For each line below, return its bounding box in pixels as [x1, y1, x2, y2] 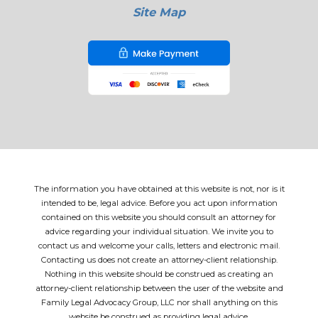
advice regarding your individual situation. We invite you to [45, 226, 273, 236]
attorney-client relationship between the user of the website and [35, 283, 283, 293]
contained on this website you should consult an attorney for [42, 212, 276, 222]
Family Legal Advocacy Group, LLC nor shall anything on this [40, 297, 278, 307]
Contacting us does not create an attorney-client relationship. [40, 254, 278, 265]
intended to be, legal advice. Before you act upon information [40, 197, 278, 208]
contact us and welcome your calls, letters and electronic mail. [38, 240, 280, 251]
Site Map [133, 5, 185, 20]
